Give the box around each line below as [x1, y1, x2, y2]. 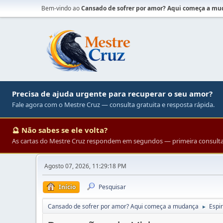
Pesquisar [99, 183, 126, 191]
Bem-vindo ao [41, 4, 81, 12]
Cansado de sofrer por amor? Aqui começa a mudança [48, 202, 199, 211]
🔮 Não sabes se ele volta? [12, 125, 108, 135]
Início [59, 183, 76, 191]
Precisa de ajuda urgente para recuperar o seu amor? [12, 89, 213, 99]
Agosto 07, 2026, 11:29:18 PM [44, 162, 126, 170]
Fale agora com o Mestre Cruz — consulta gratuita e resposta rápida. [12, 100, 215, 109]
